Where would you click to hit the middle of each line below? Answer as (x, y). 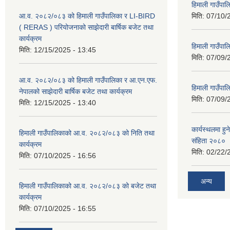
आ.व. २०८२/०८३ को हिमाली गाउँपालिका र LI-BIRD (87, 16)
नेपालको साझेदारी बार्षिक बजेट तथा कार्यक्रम (75, 91)
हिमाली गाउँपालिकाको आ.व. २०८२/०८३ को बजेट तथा (88, 186)
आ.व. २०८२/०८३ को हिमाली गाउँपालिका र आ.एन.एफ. (88, 80)
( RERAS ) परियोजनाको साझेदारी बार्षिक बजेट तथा (86, 27)
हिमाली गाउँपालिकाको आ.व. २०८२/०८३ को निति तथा (87, 133)
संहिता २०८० (208, 141)
